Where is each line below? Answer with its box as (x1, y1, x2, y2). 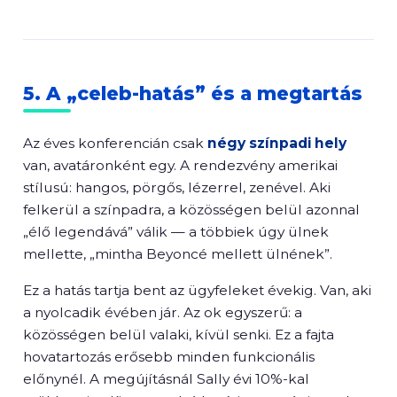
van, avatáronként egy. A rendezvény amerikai (23, 157, 338, 174)
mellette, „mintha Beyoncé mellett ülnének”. (23, 245, 332, 262)
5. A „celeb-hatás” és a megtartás (23, 82, 362, 105)
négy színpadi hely (207, 135, 346, 152)
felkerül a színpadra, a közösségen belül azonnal (23, 201, 360, 218)
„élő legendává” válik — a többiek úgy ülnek (23, 223, 329, 240)
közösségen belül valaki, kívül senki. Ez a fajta (23, 326, 334, 343)
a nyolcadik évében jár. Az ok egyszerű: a (23, 304, 302, 321)
